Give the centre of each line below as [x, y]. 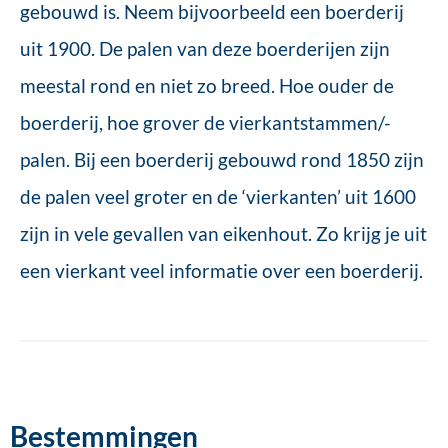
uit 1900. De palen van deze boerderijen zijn [205, 48]
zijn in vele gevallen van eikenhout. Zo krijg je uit [223, 233]
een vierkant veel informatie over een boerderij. [221, 270]
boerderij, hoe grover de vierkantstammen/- [205, 122]
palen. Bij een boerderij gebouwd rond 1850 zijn [222, 159]
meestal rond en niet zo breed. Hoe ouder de [207, 85]
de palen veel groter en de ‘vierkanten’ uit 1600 [218, 196]
